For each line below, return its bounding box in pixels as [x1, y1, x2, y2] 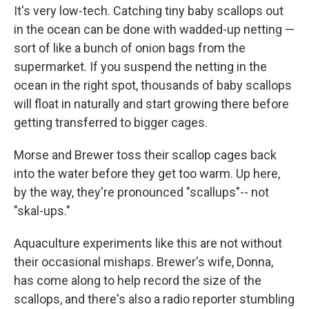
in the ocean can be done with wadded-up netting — [14, 22, 295, 37]
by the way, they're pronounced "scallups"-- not [14, 185, 269, 200]
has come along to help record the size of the [14, 273, 261, 288]
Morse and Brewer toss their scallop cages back [14, 148, 277, 163]
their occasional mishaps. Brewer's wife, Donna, [14, 255, 273, 270]
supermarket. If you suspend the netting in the [14, 59, 267, 74]
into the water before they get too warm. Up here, [14, 166, 280, 181]
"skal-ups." [14, 203, 70, 219]
